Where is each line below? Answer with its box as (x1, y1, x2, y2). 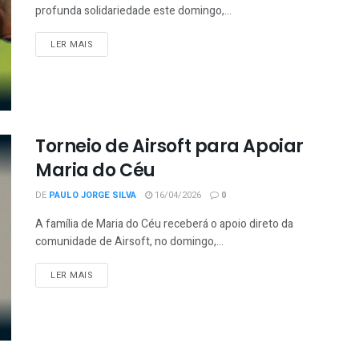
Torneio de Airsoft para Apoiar (35, 133, 304, 159)
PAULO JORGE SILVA (49, 188, 136, 202)
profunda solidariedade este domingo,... (35, 2, 232, 20)
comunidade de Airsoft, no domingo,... (35, 232, 224, 250)
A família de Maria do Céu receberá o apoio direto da (35, 215, 293, 232)
